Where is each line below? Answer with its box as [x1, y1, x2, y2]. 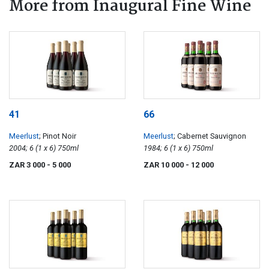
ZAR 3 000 [9, 160, 47, 170]
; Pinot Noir [39, 131, 76, 141]
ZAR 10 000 [144, 160, 186, 170]
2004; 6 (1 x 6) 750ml [58, 144, 79, 153]
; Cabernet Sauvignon [174, 131, 246, 141]
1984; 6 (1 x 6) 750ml [192, 144, 213, 153]
